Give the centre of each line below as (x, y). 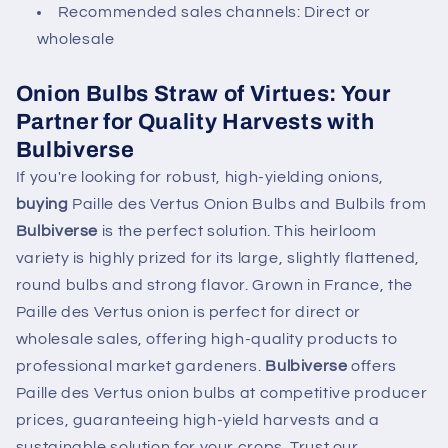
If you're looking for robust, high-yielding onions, (199, 177)
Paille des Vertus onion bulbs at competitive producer (221, 393)
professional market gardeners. (140, 366)
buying (42, 204)
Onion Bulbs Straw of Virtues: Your (203, 94)
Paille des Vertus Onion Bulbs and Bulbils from (247, 204)
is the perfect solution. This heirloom (237, 231)
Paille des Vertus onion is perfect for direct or (188, 312)
